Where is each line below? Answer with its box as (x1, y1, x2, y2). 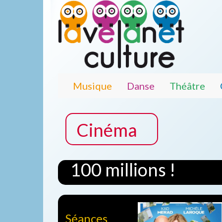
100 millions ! (70, 158, 175, 180)
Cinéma (76, 118, 137, 141)
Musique (73, 79, 112, 92)
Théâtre (169, 79, 205, 92)
